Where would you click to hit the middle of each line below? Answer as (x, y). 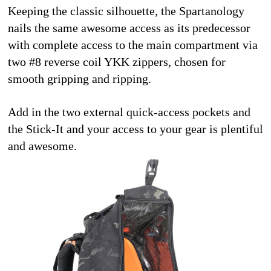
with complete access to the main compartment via (133, 44)
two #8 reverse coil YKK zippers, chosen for (117, 61)
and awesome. (44, 145)
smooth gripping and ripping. (80, 78)
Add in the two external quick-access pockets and (129, 112)
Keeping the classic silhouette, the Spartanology (126, 11)
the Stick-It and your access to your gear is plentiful (135, 129)
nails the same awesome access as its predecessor (129, 28)
